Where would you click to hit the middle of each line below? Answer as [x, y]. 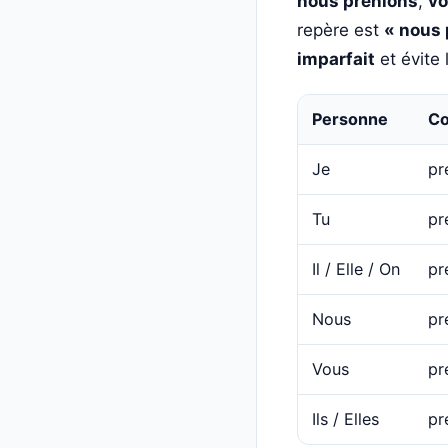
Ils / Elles [345, 418]
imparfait [336, 58]
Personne [350, 118]
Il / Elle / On [356, 268]
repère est [340, 29]
